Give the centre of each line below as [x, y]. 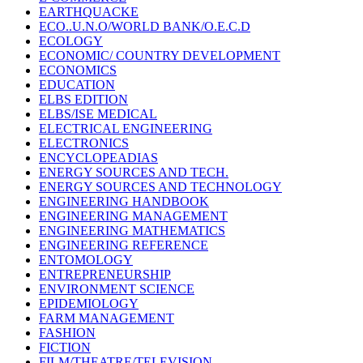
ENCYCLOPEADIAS [98, 158]
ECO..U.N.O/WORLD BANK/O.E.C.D [145, 27]
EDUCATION [77, 85]
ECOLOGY [71, 41]
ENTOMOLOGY [86, 260]
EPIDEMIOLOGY [89, 304]
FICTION [65, 348]
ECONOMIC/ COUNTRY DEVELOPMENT [160, 56]
